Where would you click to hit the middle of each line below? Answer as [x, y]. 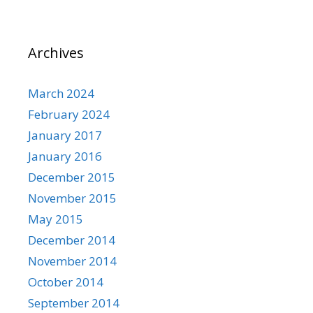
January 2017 [65, 135]
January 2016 [65, 156]
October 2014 [66, 282]
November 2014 [72, 261]
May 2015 [56, 219]
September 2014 [74, 303]
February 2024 [69, 114]
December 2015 [72, 177]
